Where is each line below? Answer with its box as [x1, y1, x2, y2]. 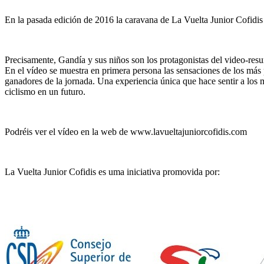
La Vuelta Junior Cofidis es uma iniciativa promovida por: [5, 167, 220, 177]
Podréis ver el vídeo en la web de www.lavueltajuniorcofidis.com [5, 127, 247, 137]
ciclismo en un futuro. [5, 87, 85, 97]
